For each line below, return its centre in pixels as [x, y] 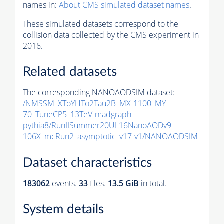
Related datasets [70, 72]
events [63, 183]
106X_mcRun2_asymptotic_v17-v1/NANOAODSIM [110, 137]
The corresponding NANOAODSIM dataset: [99, 93]
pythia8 [36, 126]
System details [63, 210]
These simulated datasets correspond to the [101, 24]
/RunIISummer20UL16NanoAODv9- [111, 126]
